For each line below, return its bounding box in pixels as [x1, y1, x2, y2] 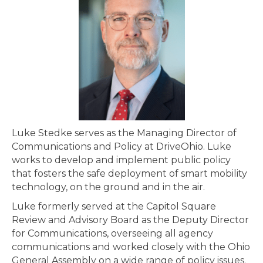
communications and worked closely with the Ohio [12, 241, 250, 253]
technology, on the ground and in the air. [12, 181, 205, 193]
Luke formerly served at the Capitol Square [12, 201, 216, 213]
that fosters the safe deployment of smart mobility [12, 168, 247, 180]
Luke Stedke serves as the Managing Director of [12, 127, 237, 139]
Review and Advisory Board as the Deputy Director [12, 214, 249, 226]
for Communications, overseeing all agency [12, 228, 213, 240]
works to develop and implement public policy [12, 154, 231, 166]
